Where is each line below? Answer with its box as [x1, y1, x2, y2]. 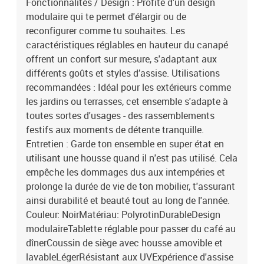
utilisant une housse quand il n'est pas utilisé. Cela [26, 151, 237, 164]
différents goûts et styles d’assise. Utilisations [26, 67, 220, 80]
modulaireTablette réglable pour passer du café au [26, 222, 236, 235]
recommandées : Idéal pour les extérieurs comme [26, 81, 231, 94]
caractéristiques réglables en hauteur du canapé [26, 38, 228, 51]
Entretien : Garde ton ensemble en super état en [26, 137, 224, 150]
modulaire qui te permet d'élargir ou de [26, 10, 186, 23]
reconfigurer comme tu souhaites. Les [26, 24, 185, 37]
